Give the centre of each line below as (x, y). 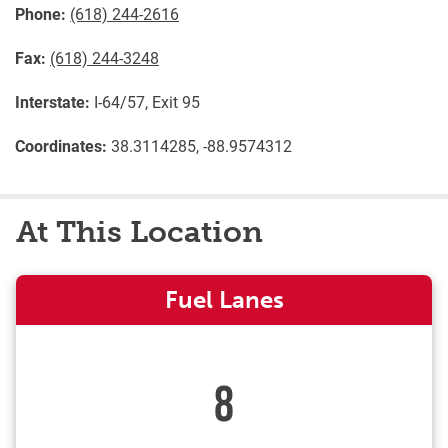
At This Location (139, 232)
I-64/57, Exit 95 (145, 101)
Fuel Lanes (224, 299)
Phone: (40, 13)
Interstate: (52, 101)
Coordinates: (61, 145)
